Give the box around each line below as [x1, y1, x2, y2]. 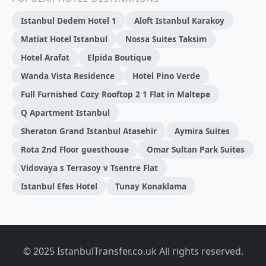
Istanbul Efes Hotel [21, 180, 97, 192]
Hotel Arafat [21, 52, 69, 64]
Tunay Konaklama [115, 180, 186, 192]
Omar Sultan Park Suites [147, 144, 245, 156]
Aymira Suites [175, 125, 230, 137]
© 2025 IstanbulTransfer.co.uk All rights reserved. [23, 245, 243, 258]
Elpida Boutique [87, 52, 151, 64]
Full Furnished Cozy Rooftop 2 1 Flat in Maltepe [21, 88, 210, 100]
